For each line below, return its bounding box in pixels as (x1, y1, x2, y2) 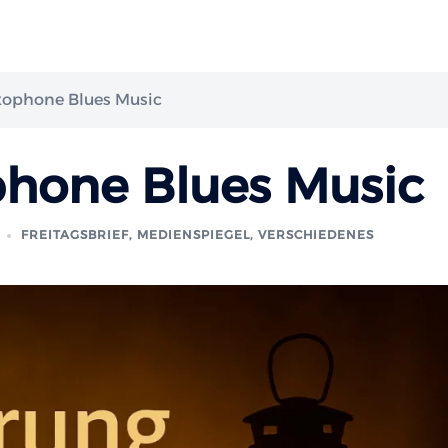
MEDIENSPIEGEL (137, 227, 250, 242)
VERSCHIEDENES (258, 227, 374, 242)
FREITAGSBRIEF (21, 227, 129, 242)
